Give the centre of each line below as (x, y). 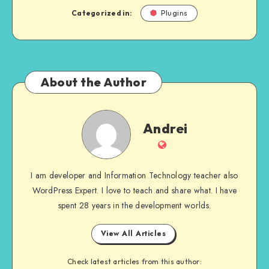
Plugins (174, 13)
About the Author (93, 82)
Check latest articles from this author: (134, 262)
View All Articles (133, 234)
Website (183, 144)
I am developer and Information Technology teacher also (134, 176)
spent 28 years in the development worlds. (134, 206)
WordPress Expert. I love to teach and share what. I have (134, 191)
